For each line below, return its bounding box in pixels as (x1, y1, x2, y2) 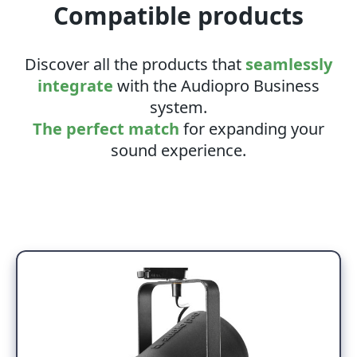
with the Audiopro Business (113, 74, 320, 96)
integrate (37, 74, 113, 96)
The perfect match (33, 117, 179, 139)
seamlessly (245, 53, 332, 75)
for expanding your (179, 117, 324, 139)
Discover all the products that (25, 53, 245, 75)
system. (150, 96, 207, 118)
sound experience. (111, 139, 246, 161)
